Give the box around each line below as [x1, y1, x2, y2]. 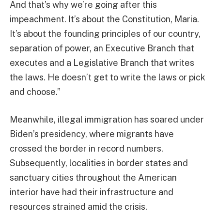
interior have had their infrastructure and [10, 187, 173, 198]
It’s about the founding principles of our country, [10, 28, 201, 39]
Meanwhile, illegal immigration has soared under [10, 114, 204, 125]
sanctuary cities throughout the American [10, 172, 177, 183]
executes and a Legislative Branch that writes [10, 57, 194, 68]
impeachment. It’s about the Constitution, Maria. [10, 14, 199, 24]
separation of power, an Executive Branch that [10, 43, 194, 53]
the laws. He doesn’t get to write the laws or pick [10, 72, 205, 82]
